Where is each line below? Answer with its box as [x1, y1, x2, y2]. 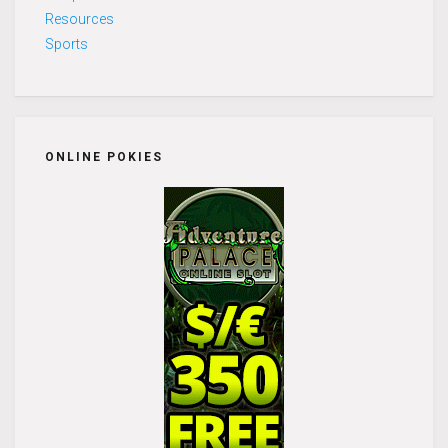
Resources [45, 10, 114, 27]
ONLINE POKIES [45, 149, 163, 164]
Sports [45, 35, 88, 52]
